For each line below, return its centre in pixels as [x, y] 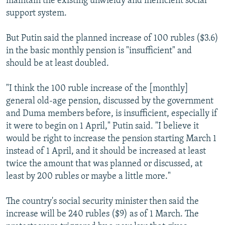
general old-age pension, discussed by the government [110, 101]
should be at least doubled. [58, 64]
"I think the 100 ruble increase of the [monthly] [97, 89]
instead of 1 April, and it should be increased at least [106, 152]
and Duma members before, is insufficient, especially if [112, 114]
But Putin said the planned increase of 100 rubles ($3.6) [112, 39]
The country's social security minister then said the [102, 202]
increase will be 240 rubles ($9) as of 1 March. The [102, 214]
